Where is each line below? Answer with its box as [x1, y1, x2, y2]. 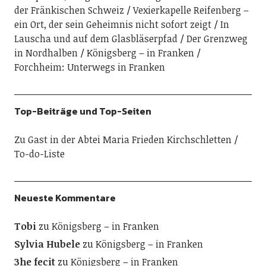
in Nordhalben [14, 46, 78, 59]
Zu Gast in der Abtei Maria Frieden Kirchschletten [14, 132, 232, 146]
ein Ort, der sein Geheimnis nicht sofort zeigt [14, 17, 211, 31]
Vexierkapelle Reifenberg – [132, 3, 249, 17]
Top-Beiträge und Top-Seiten [14, 103, 151, 118]
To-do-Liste [14, 147, 65, 160]
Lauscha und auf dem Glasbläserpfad [14, 31, 178, 45]
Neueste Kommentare [14, 190, 116, 205]
